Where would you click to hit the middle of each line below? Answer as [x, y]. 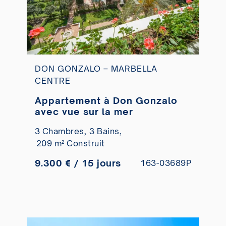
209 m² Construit [70, 143]
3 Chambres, [61, 131]
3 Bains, [106, 131]
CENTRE [52, 80]
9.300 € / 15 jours [78, 163]
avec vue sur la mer [84, 111]
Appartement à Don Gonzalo [106, 100]
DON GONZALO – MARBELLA [96, 68]
